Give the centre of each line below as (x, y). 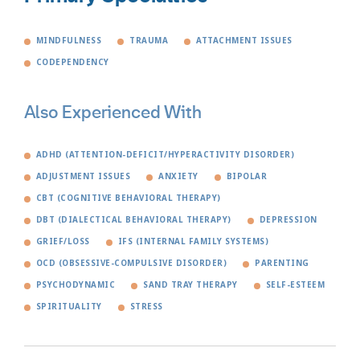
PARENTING (282, 264)
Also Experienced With (113, 113)
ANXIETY (178, 177)
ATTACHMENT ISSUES (244, 41)
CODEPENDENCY (73, 63)
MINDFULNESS (69, 41)
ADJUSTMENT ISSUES (84, 177)
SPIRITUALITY (69, 307)
